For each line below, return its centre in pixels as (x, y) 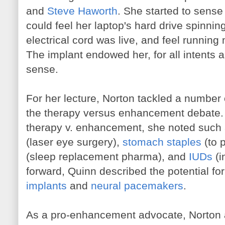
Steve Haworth (82, 11)
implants (46, 186)
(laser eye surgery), (74, 142)
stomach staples (162, 142)
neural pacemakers (137, 186)
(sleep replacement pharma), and (107, 156)
